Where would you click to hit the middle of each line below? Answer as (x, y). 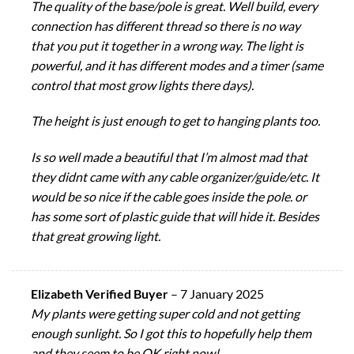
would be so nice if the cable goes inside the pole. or (169, 197)
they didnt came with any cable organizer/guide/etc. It (175, 177)
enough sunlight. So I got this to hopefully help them (171, 333)
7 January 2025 (222, 293)
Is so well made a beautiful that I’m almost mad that (169, 157)
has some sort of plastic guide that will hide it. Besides (175, 217)
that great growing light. (96, 236)
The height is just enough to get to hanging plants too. (175, 121)
